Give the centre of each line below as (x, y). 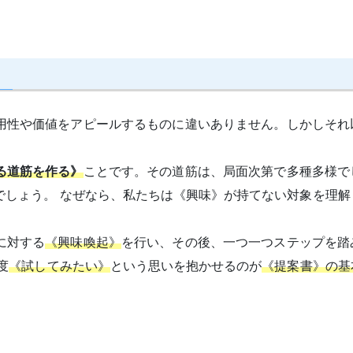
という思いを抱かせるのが (186, 266)
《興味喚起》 (83, 242)
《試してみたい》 (59, 266)
